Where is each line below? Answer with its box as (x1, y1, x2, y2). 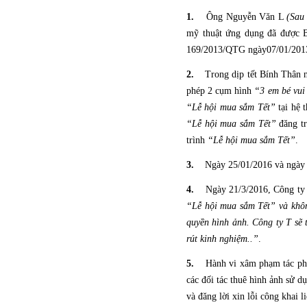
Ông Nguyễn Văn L (206, 12, 287, 22)
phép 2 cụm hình (186, 86, 255, 96)
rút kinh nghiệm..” (186, 234, 258, 244)
